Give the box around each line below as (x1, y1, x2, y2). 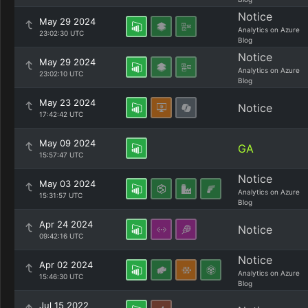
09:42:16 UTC (39, 232, 83, 240)
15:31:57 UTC (39, 191, 82, 199)
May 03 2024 (39, 178, 96, 189)
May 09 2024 (39, 137, 96, 148)
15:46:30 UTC (39, 272, 83, 280)
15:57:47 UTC (39, 151, 83, 159)
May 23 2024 (39, 97, 96, 108)
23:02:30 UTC (39, 29, 84, 37)
